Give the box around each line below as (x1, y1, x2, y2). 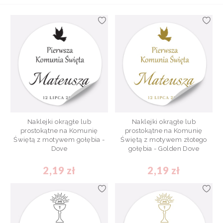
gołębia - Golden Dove (128, 145, 200, 152)
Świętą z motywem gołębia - (13, 136, 105, 143)
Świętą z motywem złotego (120, 136, 207, 143)
